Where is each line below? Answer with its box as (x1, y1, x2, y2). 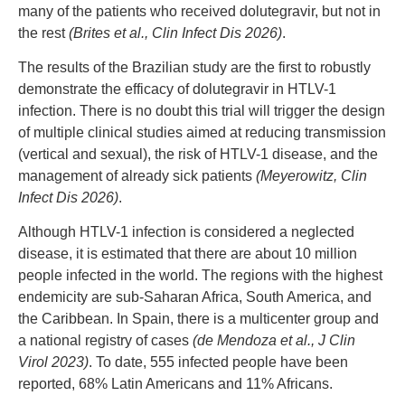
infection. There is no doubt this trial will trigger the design (18, 103, 385, 118)
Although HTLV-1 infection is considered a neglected (18, 224, 354, 240)
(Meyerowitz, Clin (256, 168, 367, 184)
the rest (18, 24, 69, 41)
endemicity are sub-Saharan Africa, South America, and (18, 289, 372, 306)
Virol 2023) (18, 354, 89, 371)
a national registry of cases (18, 333, 193, 349)
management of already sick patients (18, 168, 256, 184)
